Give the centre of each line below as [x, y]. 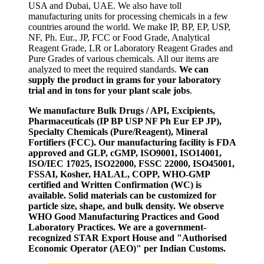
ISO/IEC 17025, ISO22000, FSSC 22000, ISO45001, [131, 163]
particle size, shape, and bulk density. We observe [126, 206]
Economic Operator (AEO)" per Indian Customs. [127, 248]
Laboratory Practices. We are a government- [117, 227]
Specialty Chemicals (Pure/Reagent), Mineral [118, 131]
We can [194, 69]
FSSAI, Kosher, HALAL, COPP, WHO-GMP [119, 174]
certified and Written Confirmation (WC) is [115, 184]
